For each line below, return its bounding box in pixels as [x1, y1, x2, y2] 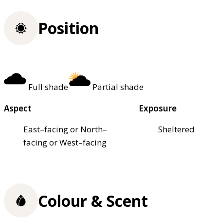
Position [38, 18, 99, 39]
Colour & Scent [38, 190, 148, 211]
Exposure [139, 103, 177, 114]
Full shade [28, 81, 68, 93]
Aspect [4, 103, 32, 114]
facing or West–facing [23, 137, 107, 148]
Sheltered [158, 124, 195, 135]
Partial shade [92, 81, 144, 93]
